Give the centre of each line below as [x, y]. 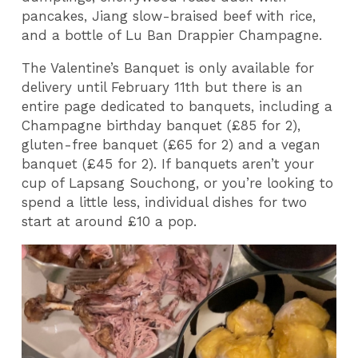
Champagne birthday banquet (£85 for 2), [161, 126]
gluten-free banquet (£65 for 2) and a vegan [171, 145]
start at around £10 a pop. [109, 222]
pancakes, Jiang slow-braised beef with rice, [169, 16]
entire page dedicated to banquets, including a [177, 107]
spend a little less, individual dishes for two [165, 203]
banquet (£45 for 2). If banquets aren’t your [168, 164]
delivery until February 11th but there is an [163, 88]
